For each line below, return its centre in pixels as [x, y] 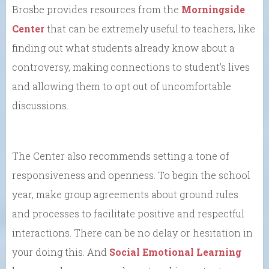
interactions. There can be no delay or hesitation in [132, 232]
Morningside [213, 9]
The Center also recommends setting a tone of [121, 156]
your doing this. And [61, 252]
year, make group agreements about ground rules [125, 194]
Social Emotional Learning [175, 252]
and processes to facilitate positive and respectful [128, 213]
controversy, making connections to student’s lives [131, 67]
